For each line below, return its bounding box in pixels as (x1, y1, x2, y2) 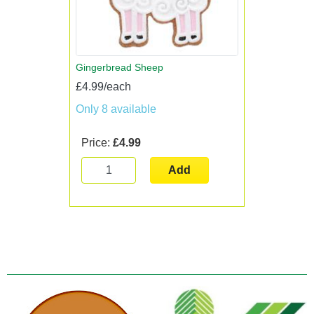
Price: (81, 137, 113, 149)
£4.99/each (76, 81, 131, 93)
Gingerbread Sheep (76, 62, 163, 73)
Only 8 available (76, 103, 156, 115)
